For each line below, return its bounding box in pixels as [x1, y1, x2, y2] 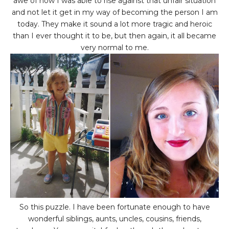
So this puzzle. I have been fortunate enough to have [19, 202, 210, 212]
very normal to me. [80, 43, 149, 53]
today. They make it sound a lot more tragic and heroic [17, 19, 212, 29]
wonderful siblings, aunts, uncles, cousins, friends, [28, 214, 201, 224]
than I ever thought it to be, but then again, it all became [13, 31, 216, 41]
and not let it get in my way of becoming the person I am [11, 8, 218, 17]
